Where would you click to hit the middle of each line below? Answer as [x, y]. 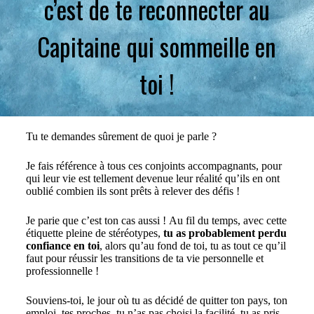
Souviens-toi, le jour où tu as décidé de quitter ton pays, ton [156, 301]
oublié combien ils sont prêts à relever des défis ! [132, 191]
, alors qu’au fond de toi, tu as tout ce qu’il [192, 246]
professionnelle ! [62, 271]
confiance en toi [62, 246]
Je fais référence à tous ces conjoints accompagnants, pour [153, 166]
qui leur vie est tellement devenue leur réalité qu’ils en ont [152, 179]
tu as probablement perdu [225, 233]
